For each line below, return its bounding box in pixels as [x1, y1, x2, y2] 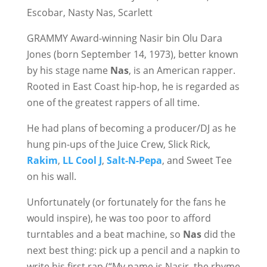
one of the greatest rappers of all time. [26, 96, 200, 109]
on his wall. [26, 170, 76, 183]
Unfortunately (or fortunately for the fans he [26, 195, 226, 209]
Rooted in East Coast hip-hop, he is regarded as [26, 80, 240, 93]
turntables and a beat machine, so [26, 228, 183, 241]
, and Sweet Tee [162, 154, 232, 167]
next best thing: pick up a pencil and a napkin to [26, 244, 240, 257]
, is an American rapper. [128, 64, 235, 77]
